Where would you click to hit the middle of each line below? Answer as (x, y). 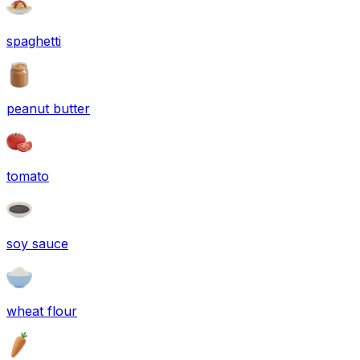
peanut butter (48, 108)
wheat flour (42, 311)
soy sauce (37, 243)
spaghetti (34, 41)
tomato (28, 176)
